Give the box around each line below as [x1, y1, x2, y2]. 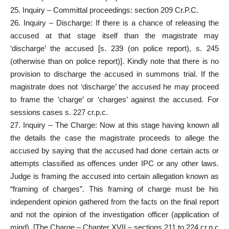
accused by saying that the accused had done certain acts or [10, 146, 219, 155]
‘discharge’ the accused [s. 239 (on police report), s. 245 [10, 43, 219, 53]
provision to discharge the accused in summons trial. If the [10, 69, 219, 78]
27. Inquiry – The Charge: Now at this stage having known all [10, 120, 219, 129]
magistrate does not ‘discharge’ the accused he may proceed [10, 82, 219, 91]
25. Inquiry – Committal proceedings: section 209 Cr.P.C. [10, 5, 198, 14]
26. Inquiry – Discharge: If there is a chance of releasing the [10, 18, 219, 27]
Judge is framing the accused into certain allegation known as [10, 171, 219, 180]
